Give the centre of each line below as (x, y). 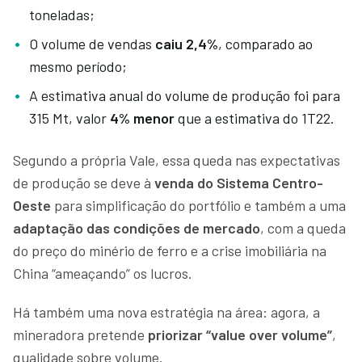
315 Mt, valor (69, 118)
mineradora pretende (80, 334)
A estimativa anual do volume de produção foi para (185, 95)
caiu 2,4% (187, 43)
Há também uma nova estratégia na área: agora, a (166, 311)
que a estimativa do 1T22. (256, 118)
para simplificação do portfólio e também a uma (200, 205)
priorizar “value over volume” (240, 334)
